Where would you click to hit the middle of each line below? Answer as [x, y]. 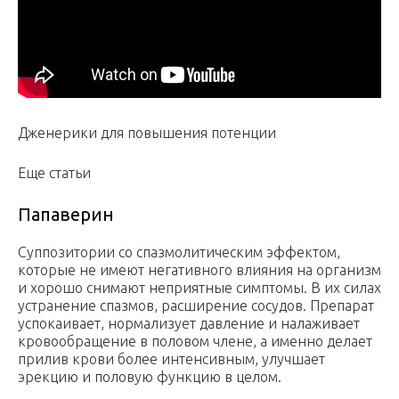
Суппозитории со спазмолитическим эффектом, [179, 252]
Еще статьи [54, 173]
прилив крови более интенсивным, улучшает [171, 359]
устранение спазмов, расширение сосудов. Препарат [196, 306]
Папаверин [66, 215]
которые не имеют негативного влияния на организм [199, 270]
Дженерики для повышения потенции [147, 133]
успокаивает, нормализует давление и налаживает [189, 324]
